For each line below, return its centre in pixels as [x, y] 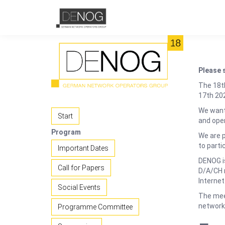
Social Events [79, 188]
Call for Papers [81, 168]
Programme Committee [95, 207]
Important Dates [83, 148]
